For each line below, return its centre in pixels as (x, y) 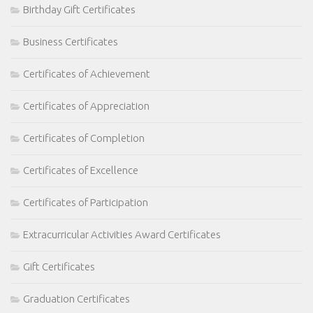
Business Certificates (71, 42)
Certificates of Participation (86, 203)
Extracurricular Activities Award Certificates (122, 235)
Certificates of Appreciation (86, 106)
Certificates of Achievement (87, 74)
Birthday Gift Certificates (79, 10)
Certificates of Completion (84, 138)
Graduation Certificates (77, 299)
